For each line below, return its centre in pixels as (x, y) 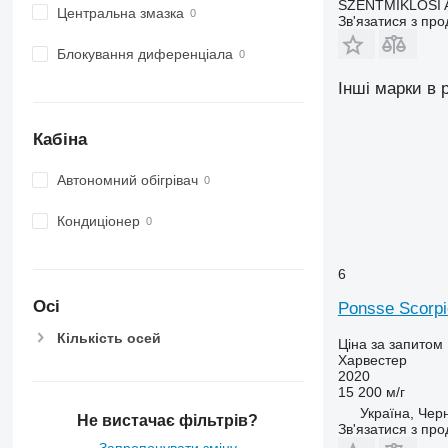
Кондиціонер (98, 221)
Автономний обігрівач (127, 180)
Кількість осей (108, 337)
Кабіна (59, 139)
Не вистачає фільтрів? (168, 420)
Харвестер (372, 359)
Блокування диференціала (144, 54)
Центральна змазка (120, 13)
